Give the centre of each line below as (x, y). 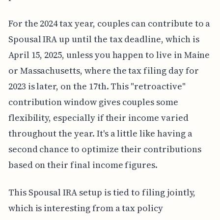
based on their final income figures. (83, 165)
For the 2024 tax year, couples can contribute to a (109, 23)
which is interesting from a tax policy (85, 208)
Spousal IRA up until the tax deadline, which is (104, 39)
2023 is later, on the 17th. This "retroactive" (97, 86)
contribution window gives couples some (93, 102)
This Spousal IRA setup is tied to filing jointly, (102, 192)
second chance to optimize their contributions (105, 149)
